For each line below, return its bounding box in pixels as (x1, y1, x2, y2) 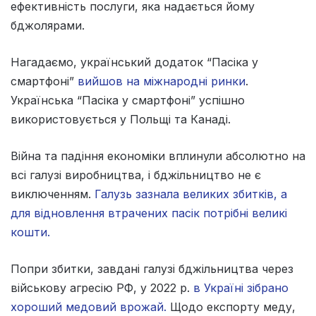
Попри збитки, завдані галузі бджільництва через (11, 262, 293, 276)
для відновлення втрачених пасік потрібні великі (11, 206, 287, 221)
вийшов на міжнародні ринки (78, 74, 245, 89)
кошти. (11, 225, 50, 240)
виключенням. (11, 187, 95, 202)
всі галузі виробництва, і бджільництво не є (11, 168, 261, 183)
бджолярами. (11, 18, 85, 33)
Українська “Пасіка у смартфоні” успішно (11, 93, 245, 108)
